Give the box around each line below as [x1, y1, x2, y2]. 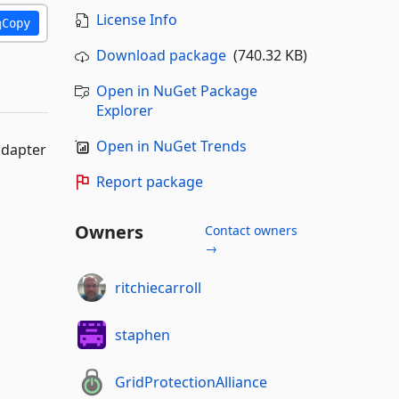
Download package [95, 45, 226, 65]
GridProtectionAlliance [115, 371, 267, 392]
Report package [95, 172, 203, 191]
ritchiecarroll [115, 277, 201, 297]
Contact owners [204, 222, 297, 239]
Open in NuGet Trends [95, 136, 247, 156]
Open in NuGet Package [95, 81, 257, 101]
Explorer [95, 101, 153, 120]
